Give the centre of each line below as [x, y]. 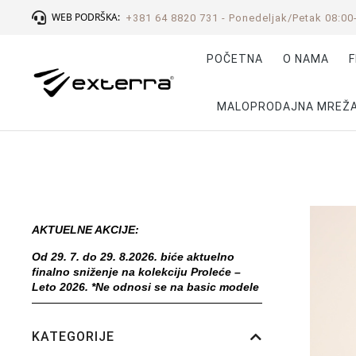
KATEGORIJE [73, 337]
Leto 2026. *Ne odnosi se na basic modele [145, 287]
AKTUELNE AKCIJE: [85, 230]
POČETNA [235, 58]
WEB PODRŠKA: [86, 17]
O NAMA [306, 58]
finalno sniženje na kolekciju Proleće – [136, 272]
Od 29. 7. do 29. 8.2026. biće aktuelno [133, 257]
